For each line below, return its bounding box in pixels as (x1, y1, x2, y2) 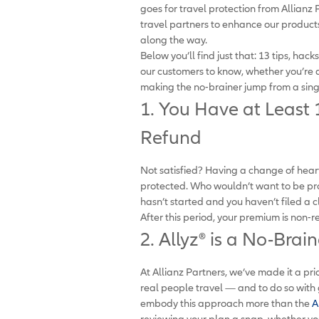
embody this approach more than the (140, 296, 312, 309)
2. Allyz (140, 228, 199, 250)
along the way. (140, 33, 207, 46)
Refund (140, 126, 202, 148)
